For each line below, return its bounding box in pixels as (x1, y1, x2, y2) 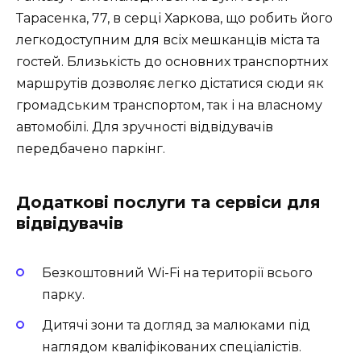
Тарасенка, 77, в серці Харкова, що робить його (16, 10, 333, 26)
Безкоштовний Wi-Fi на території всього (42, 265, 313, 281)
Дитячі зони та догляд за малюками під (42, 317, 310, 334)
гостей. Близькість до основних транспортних (16, 53, 328, 69)
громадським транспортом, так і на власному (16, 97, 322, 113)
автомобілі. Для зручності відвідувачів (16, 118, 273, 135)
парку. (42, 287, 85, 303)
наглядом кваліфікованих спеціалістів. (42, 339, 301, 355)
